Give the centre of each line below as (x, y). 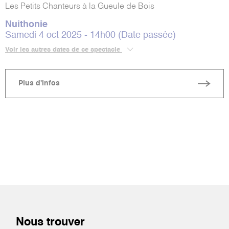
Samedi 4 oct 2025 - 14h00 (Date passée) (90, 35)
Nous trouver (51, 222)
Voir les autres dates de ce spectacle (64, 50)
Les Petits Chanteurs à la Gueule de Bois (80, 6)
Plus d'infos (39, 84)
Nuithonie (26, 24)
